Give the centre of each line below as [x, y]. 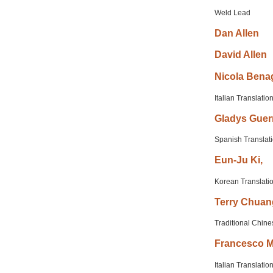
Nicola [229, 76]
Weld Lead [232, 12]
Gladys [231, 118]
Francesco [239, 244]
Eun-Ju [231, 160]
